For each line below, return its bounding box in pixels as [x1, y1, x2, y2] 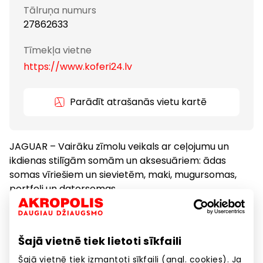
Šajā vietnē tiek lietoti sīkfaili [18, 234, 182, 248]
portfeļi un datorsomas [9, 182, 116, 195]
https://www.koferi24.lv [23, 60, 132, 73]
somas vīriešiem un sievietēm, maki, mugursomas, [9, 168, 237, 181]
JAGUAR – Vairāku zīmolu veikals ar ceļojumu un [9, 140, 229, 153]
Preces [128, 220, 156, 232]
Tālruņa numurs [23, 4, 96, 17]
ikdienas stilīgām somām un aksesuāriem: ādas [9, 154, 226, 167]
